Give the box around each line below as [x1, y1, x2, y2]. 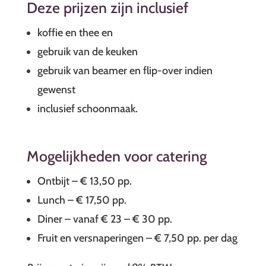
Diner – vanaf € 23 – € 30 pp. [37, 213, 172, 226]
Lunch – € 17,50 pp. [37, 194, 126, 207]
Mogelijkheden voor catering [26, 147, 207, 166]
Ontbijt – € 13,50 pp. [37, 175, 132, 188]
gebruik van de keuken [37, 45, 138, 59]
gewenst [37, 83, 75, 97]
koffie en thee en [37, 26, 113, 40]
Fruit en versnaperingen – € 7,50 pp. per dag [37, 232, 237, 245]
